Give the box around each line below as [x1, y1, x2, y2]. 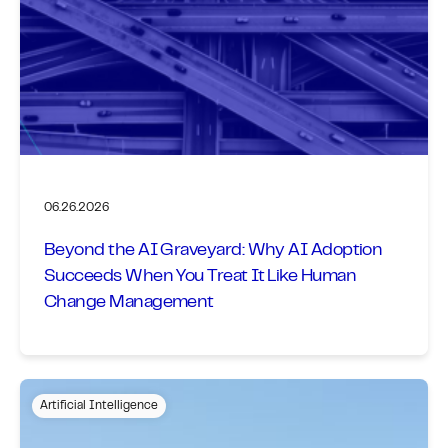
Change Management [44, 294, 214, 311]
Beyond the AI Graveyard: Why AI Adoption [44, 242, 383, 259]
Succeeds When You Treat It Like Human [44, 268, 357, 285]
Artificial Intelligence [40, 400, 158, 411]
